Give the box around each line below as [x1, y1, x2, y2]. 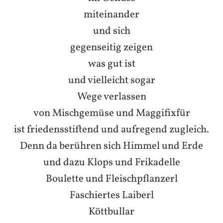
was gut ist [88, 56, 135, 71]
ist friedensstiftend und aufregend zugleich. [14, 122, 209, 137]
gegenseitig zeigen [70, 40, 153, 55]
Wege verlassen [77, 89, 146, 104]
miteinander [84, 7, 139, 22]
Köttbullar [89, 204, 134, 219]
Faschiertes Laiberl [69, 188, 154, 203]
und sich [93, 23, 130, 38]
